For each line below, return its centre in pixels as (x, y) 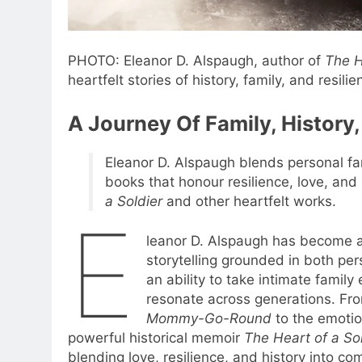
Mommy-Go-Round (209, 319)
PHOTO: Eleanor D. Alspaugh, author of (196, 61)
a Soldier (133, 201)
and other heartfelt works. (249, 201)
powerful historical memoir (156, 338)
